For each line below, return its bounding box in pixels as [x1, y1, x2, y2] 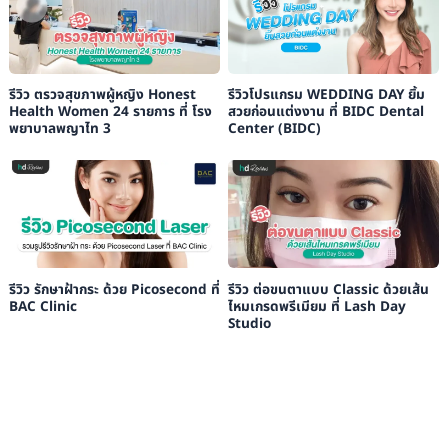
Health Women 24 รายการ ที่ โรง [8, 102, 212, 123]
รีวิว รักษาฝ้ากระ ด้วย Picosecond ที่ [8, 279, 220, 300]
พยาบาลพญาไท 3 [8, 119, 111, 140]
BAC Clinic [8, 296, 77, 317]
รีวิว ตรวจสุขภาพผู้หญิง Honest [8, 85, 196, 106]
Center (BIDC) [227, 119, 321, 140]
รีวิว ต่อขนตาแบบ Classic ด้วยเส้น [227, 279, 429, 300]
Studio [227, 313, 271, 334]
